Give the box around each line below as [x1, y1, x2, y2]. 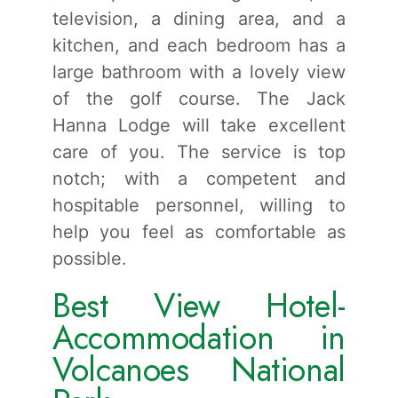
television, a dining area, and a [52, 7, 346, 29]
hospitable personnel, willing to [52, 194, 346, 216]
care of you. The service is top [52, 140, 346, 163]
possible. [52, 247, 127, 269]
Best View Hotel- [52, 281, 346, 330]
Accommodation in [52, 313, 346, 362]
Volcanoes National [52, 345, 346, 394]
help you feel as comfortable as [52, 220, 346, 243]
